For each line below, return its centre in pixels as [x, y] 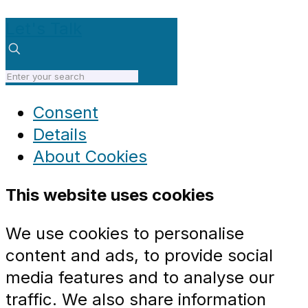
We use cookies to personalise [125, 234]
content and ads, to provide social [139, 256]
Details [60, 135]
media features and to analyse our [140, 278]
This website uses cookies [110, 195]
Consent [66, 113]
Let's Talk [44, 29]
